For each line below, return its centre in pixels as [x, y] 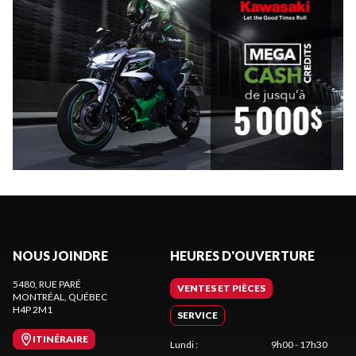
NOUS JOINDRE [60, 255]
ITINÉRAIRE [60, 339]
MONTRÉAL [39, 296]
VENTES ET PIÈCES [221, 288]
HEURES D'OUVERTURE [242, 255]
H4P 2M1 [33, 309]
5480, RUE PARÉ [47, 284]
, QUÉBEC [86, 296]
